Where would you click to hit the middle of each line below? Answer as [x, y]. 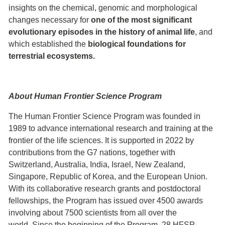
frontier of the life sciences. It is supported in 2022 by [101, 140]
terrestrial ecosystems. [52, 56]
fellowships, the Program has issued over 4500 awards [106, 200]
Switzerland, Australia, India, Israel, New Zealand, [97, 164]
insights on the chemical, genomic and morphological [103, 8]
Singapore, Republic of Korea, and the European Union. [108, 176]
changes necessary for [50, 20]
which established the [48, 44]
